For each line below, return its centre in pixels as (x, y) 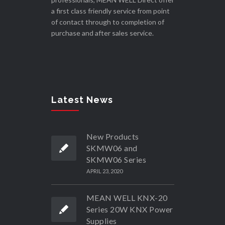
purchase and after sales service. (102, 33)
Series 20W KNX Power (130, 209)
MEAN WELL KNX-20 (127, 198)
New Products (113, 137)
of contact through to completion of (107, 22)
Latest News (82, 100)
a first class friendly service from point (110, 11)
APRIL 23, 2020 (104, 171)
